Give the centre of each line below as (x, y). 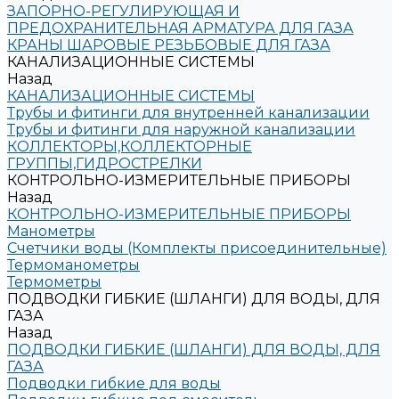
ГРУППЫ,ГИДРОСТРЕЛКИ (105, 163)
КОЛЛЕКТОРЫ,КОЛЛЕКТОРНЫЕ (130, 147)
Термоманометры (73, 265)
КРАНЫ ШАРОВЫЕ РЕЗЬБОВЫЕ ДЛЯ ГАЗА (169, 45)
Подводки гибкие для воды (114, 383)
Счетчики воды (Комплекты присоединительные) (197, 248)
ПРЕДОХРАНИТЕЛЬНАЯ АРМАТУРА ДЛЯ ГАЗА (180, 28)
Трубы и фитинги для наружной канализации (181, 130)
